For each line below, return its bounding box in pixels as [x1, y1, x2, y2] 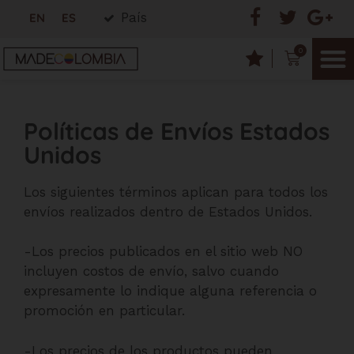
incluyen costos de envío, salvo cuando [24, 263, 279, 279]
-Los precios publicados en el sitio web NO [24, 243, 303, 259]
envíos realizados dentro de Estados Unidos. [24, 203, 317, 220]
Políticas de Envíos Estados [24, 115, 330, 146]
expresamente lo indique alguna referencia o [24, 283, 317, 299]
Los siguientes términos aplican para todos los [24, 183, 328, 200]
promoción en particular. [24, 303, 185, 318]
